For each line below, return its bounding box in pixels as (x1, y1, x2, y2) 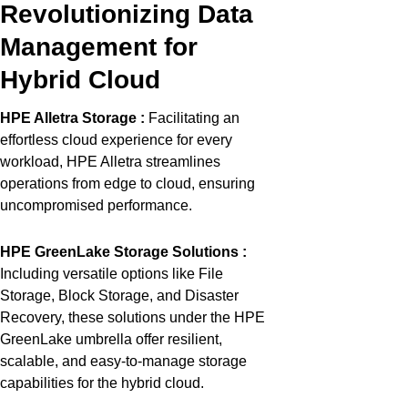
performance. (107, 198, 192, 214)
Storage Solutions (110, 243, 239, 260)
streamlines (142, 154, 220, 170)
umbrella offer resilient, (72, 331, 222, 347)
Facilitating (148, 110, 219, 127)
